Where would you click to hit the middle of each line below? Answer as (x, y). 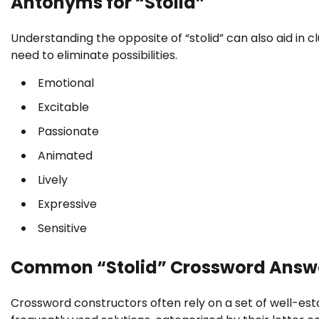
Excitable (63, 108)
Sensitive (62, 229)
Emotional (66, 83)
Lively (53, 180)
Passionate (68, 132)
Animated (65, 156)
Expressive (67, 204)
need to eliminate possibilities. (94, 56)
